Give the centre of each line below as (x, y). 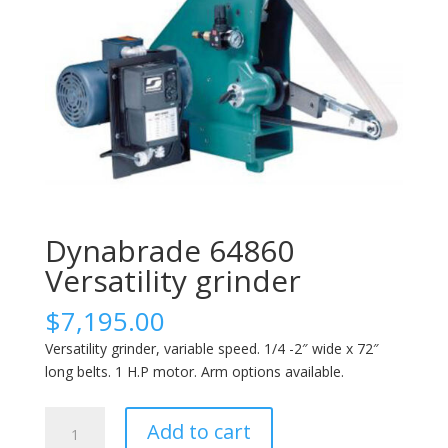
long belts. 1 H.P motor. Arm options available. (194, 372)
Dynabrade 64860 (169, 251)
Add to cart (198, 432)
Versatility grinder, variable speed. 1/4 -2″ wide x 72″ (211, 349)
